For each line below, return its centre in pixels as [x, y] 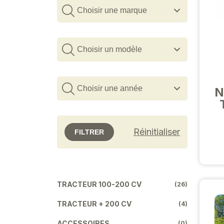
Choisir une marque [112, 10]
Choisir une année [110, 88]
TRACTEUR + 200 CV [94, 203]
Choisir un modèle [109, 49]
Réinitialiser [157, 131]
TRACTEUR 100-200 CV [99, 184]
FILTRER [89, 132]
